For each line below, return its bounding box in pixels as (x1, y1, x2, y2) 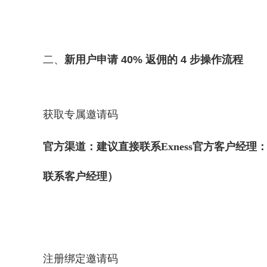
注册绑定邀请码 (43, 253, 118, 265)
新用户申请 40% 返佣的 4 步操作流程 (64, 54, 243, 66)
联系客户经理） (43, 170, 118, 182)
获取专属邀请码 (43, 108, 118, 120)
